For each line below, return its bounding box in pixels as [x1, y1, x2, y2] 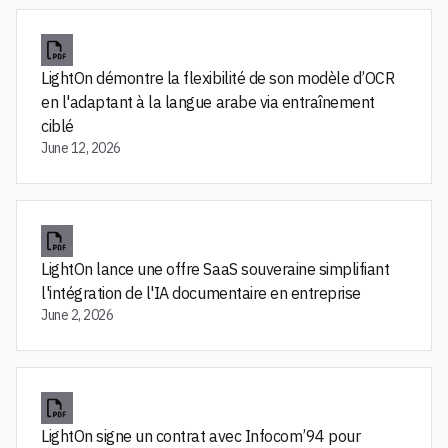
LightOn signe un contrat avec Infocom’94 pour [41, 426, 361, 446]
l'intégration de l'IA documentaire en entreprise [41, 283, 361, 303]
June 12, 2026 [41, 139, 121, 157]
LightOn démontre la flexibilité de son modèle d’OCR [41, 68, 395, 88]
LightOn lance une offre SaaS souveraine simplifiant [41, 259, 390, 279]
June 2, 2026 [41, 306, 114, 324]
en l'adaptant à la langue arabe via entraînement [41, 92, 375, 112]
